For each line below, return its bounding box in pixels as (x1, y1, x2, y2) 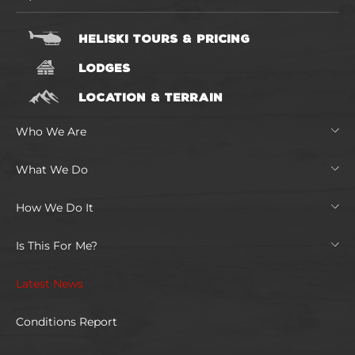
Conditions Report (16, 315, 117, 330)
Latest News (16, 277, 83, 292)
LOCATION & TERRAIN (78, 91, 223, 103)
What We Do (16, 162, 88, 177)
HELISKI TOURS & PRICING (78, 32, 250, 44)
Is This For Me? (16, 239, 97, 254)
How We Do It (16, 200, 94, 216)
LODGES (78, 62, 130, 74)
